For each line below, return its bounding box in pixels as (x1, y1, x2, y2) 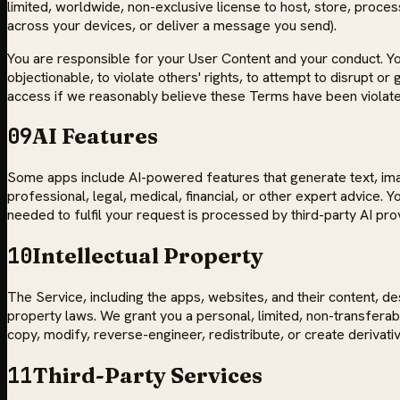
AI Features (32, 123, 158, 150)
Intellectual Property (32, 243, 263, 270)
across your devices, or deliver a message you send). (7, 15, 337, 35)
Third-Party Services (32, 362, 262, 389)
